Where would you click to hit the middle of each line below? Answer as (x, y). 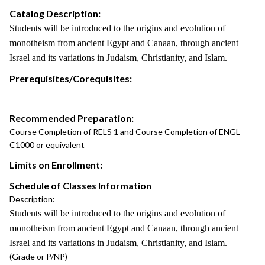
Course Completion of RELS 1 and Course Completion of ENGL (125, 132)
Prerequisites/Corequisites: (71, 78)
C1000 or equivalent (47, 145)
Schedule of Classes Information (80, 185)
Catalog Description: (55, 13)
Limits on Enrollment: (56, 165)
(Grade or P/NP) (38, 256)
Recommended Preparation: (72, 118)
